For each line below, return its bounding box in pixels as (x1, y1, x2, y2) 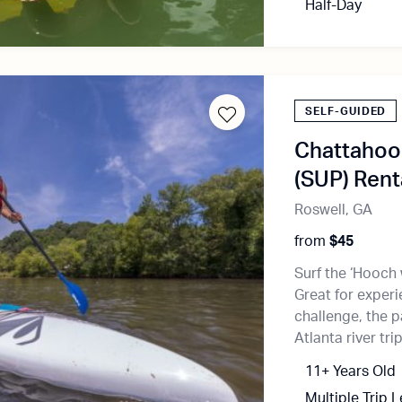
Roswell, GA (294, 203, 373, 217)
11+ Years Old (305, 364, 397, 379)
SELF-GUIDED (305, 106, 387, 117)
